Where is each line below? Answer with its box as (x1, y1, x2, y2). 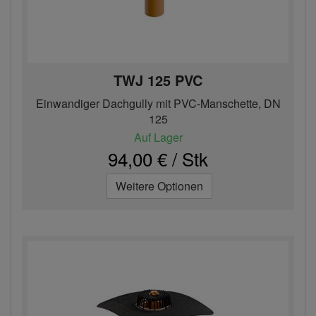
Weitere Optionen (116, 178, 203, 194)
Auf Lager (133, 129, 183, 145)
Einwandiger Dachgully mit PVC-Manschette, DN (35, 95, 281, 111)
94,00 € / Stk (108, 145, 208, 171)
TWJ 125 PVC (114, 70, 202, 90)
